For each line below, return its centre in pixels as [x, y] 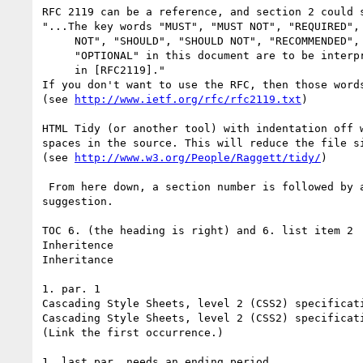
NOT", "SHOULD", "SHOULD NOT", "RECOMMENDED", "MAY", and [58, 41]
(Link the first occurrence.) [133, 332]
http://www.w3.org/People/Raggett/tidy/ [198, 157]
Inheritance [78, 259]
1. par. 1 [71, 288]
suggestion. [78, 201]
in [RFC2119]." [58, 70]
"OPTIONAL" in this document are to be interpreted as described [58, 55]
